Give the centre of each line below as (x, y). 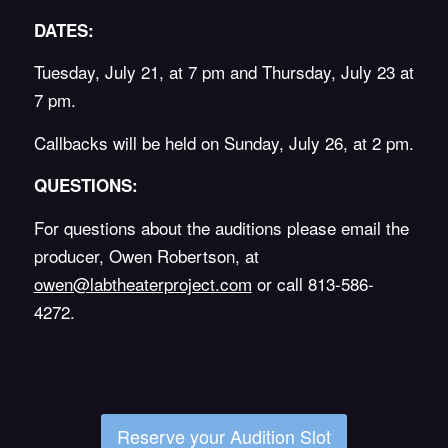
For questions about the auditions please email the (221, 227)
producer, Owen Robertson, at (146, 255)
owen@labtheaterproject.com (142, 283)
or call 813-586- (312, 283)
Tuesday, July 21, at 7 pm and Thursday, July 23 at (223, 72)
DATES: (63, 29)
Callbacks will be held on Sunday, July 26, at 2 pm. (223, 142)
